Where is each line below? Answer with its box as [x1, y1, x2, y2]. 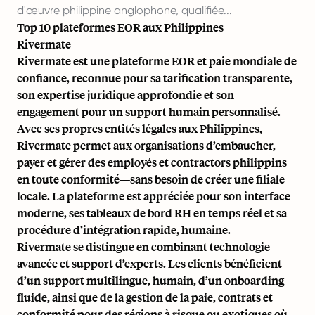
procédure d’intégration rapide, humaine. [17, 221, 231, 237]
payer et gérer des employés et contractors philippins [17, 154, 287, 169]
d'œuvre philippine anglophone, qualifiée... [17, 3, 232, 17]
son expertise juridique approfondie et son [17, 86, 234, 102]
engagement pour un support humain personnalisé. [17, 103, 281, 119]
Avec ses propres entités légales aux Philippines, [17, 120, 262, 136]
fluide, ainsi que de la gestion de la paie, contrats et [17, 289, 273, 304]
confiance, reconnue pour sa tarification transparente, [17, 70, 292, 85]
